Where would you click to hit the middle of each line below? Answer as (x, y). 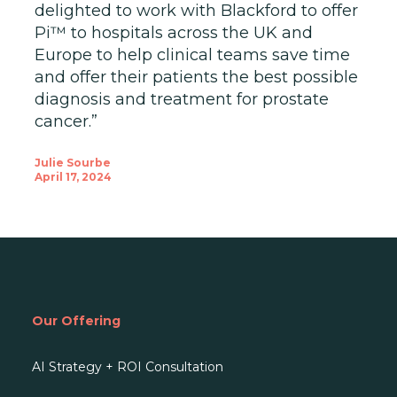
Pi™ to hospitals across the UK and (173, 33)
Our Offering (76, 320)
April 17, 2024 (73, 176)
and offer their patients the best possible (196, 78)
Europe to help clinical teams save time (192, 55)
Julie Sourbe (72, 162)
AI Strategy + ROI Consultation (128, 366)
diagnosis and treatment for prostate (181, 100)
